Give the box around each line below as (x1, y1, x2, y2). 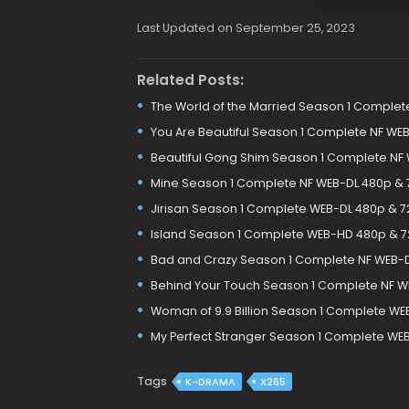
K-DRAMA (184, 373, 236, 389)
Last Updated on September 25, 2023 (136, 19, 355, 36)
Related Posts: (136, 70, 244, 90)
